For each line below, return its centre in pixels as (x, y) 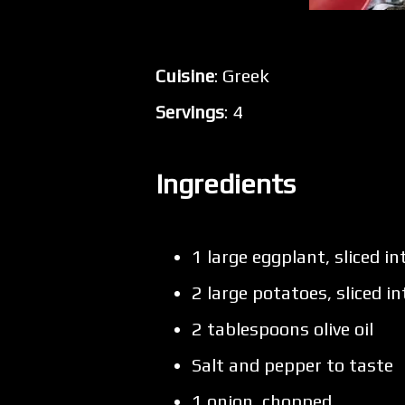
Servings (190, 112)
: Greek (242, 76)
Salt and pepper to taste (292, 365)
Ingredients (226, 184)
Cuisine (185, 76)
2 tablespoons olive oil (283, 329)
